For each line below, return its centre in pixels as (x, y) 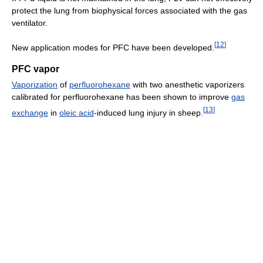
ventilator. (30, 23)
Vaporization (35, 85)
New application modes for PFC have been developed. (113, 48)
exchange (30, 112)
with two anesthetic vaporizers (187, 85)
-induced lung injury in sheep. (149, 112)
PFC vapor (36, 69)
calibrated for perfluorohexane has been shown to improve (122, 97)
